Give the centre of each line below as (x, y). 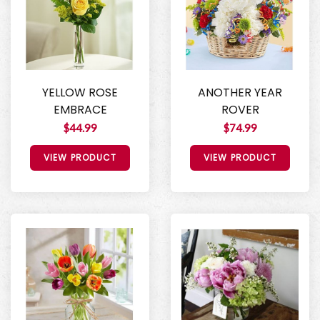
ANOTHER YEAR (240, 92)
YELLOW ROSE (80, 92)
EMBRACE (80, 109)
